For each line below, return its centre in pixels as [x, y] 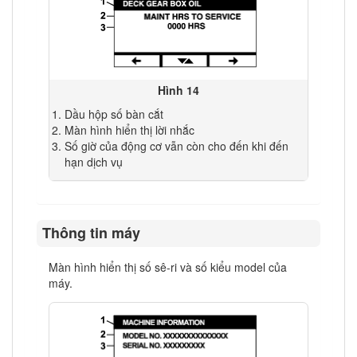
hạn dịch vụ [94, 162]
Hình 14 [178, 90]
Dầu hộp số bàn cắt [114, 114]
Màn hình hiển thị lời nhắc [130, 130]
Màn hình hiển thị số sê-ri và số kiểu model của [168, 267]
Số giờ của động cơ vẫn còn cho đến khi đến [177, 146]
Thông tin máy [92, 233]
